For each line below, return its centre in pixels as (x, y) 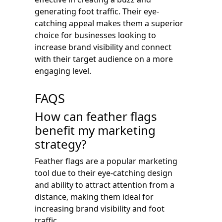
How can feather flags (96, 116)
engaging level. (63, 71)
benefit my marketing (95, 130)
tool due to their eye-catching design (104, 173)
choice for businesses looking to (95, 35)
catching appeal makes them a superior (109, 23)
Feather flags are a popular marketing (106, 161)
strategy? (60, 144)
